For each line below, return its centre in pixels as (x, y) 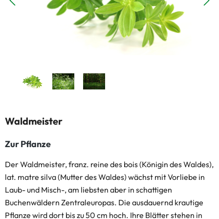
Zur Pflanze (28, 144)
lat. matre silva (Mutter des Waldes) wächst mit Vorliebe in (105, 177)
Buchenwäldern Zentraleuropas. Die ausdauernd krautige (104, 202)
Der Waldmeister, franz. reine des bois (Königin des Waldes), (109, 164)
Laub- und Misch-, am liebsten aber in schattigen (88, 190)
